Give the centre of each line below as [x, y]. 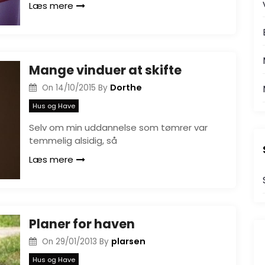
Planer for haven [82, 224]
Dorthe [126, 88]
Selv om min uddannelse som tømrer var [118, 127]
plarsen [128, 241]
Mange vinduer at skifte [105, 70]
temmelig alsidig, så [73, 140]
